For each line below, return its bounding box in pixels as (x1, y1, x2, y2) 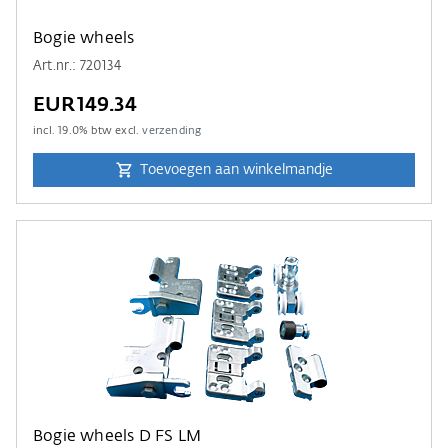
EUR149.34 (33, 95, 137, 115)
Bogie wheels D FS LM (33, 429, 201, 445)
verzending (142, 125, 202, 136)
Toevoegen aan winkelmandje (139, 163, 333, 177)
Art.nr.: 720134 (33, 60, 121, 73)
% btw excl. (79, 125, 143, 136)
